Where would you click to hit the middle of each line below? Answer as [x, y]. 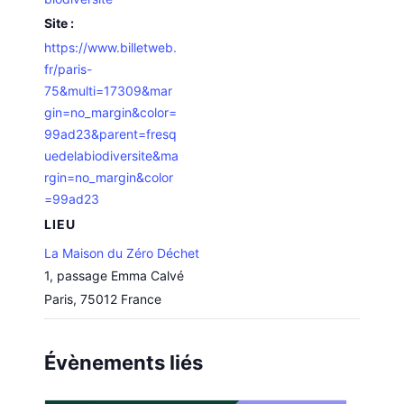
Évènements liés [124, 362]
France [142, 298]
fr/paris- [69, 69]
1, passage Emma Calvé [115, 275]
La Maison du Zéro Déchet [122, 252]
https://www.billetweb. [111, 47]
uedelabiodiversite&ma [112, 155]
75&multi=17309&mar [109, 90]
